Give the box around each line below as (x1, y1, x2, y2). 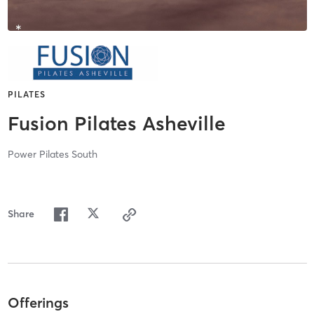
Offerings (7, 293, 69, 311)
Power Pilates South (7, 148, 97, 161)
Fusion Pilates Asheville (7, 111, 226, 136)
